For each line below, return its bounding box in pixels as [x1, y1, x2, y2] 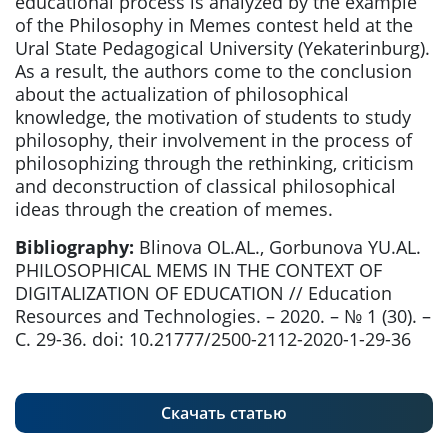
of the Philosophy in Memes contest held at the [15, 13, 413, 37]
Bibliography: [15, 235, 134, 259]
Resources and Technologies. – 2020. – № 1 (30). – [15, 304, 431, 328]
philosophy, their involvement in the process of [15, 128, 412, 152]
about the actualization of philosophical [15, 82, 349, 106]
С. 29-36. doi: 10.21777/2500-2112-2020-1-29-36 [15, 327, 411, 351]
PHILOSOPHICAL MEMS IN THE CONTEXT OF [15, 258, 382, 282]
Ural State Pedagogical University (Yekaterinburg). [15, 36, 430, 60]
